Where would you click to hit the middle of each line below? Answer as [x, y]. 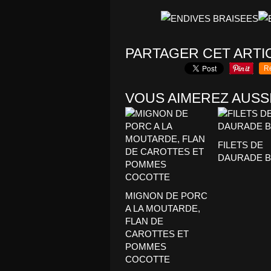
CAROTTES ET [157, 234]
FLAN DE [144, 221]
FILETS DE [240, 145]
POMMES [146, 247]
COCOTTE [148, 259]
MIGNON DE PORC [166, 196]
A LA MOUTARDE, [163, 208]
